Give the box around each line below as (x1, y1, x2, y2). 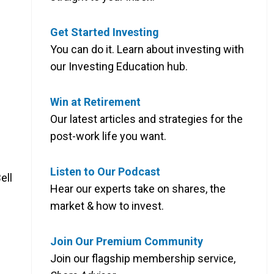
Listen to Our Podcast (50, 165, 160, 178)
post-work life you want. (50, 129, 166, 143)
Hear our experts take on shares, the (50, 182, 226, 195)
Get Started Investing (50, 25, 159, 39)
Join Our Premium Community (50, 234, 203, 248)
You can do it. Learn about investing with (50, 42, 244, 56)
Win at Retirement (50, 95, 141, 108)
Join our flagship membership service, (50, 251, 235, 265)
